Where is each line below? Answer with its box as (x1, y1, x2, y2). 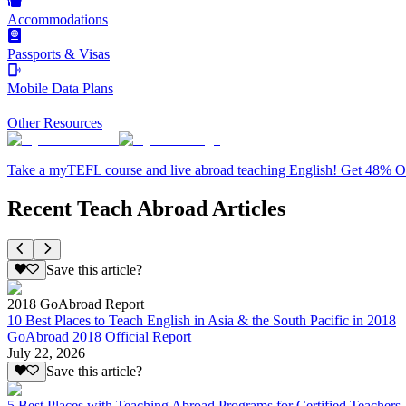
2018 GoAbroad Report (7, 295, 144, 312)
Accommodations (7, 12, 108, 28)
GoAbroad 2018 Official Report (7, 328, 191, 344)
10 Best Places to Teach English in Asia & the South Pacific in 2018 (7, 312, 396, 328)
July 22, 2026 (7, 344, 85, 361)
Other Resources (7, 115, 102, 131)
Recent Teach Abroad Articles (7, 197, 285, 221)
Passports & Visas (7, 46, 110, 63)
